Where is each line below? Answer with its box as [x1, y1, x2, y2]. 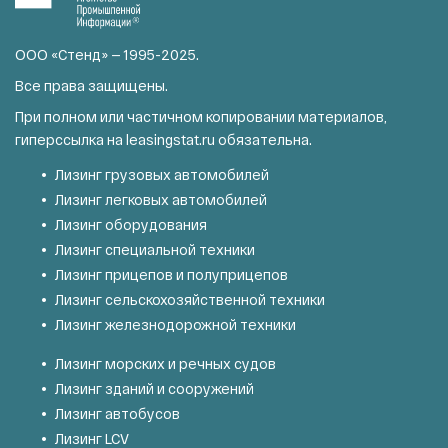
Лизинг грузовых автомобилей [55, 165, 269, 183]
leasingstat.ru [126, 130, 215, 148]
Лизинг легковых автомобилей [55, 190, 267, 208]
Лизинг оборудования [55, 215, 207, 233]
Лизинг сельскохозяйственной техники [55, 290, 325, 308]
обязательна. [215, 130, 312, 148]
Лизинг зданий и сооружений [55, 379, 254, 397]
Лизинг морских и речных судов [55, 354, 276, 372]
